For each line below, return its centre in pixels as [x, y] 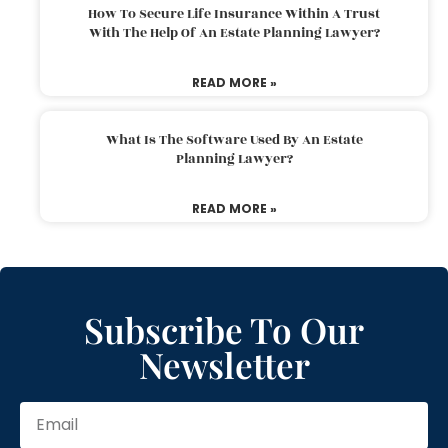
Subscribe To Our [224, 329]
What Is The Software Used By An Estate [234, 139]
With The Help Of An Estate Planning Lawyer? [234, 32]
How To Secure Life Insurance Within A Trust [234, 13]
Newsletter [224, 364]
